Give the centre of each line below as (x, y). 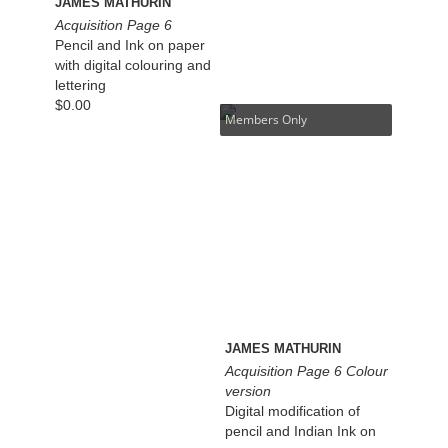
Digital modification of (293, 410)
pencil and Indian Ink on (301, 430)
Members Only (266, 119)
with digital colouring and (133, 64)
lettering (81, 84)
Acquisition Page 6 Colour (307, 370)
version (248, 390)
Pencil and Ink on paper (130, 44)
